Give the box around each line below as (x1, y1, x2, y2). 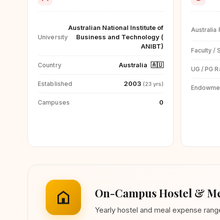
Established (38, 80, 73, 87)
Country (38, 61, 61, 69)
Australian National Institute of (68, 24, 164, 31)
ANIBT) (140, 42, 164, 50)
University (38, 33, 68, 41)
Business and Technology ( (76, 33, 164, 41)
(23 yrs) (142, 81, 164, 87)
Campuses (38, 98, 70, 106)
